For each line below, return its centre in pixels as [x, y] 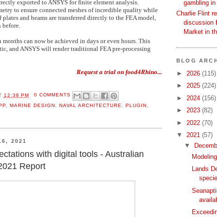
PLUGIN [136, 105]
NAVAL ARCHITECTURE [90, 105]
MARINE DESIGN [32, 105]
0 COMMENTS [52, 95]
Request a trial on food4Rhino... [119, 72]
